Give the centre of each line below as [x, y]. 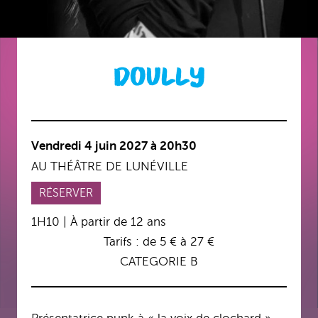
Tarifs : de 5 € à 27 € [159, 242]
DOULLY [159, 78]
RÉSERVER [66, 193]
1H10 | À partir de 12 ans [99, 222]
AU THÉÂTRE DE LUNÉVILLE [110, 167]
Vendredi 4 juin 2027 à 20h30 [114, 146]
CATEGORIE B [159, 262]
